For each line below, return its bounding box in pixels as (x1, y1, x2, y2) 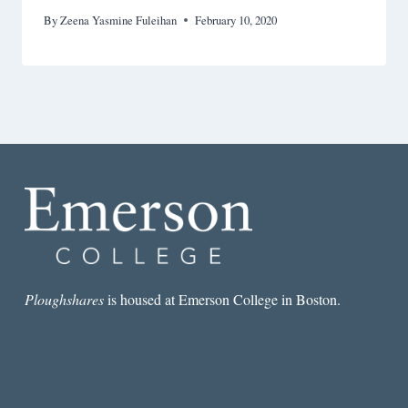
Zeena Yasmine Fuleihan (60, 12, 178, 29)
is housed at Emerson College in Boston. (103, 290, 341, 310)
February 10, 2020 (195, 12, 278, 29)
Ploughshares (24, 290, 104, 310)
